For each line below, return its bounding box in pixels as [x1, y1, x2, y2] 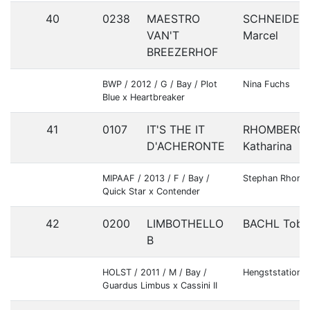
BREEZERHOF [147, 45, 218, 59]
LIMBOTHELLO [147, 217, 224, 230]
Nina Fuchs [243, 79, 290, 89]
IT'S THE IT [147, 122, 205, 136]
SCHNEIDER [243, 12, 307, 26]
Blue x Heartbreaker [102, 92, 185, 102]
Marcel [243, 28, 278, 42]
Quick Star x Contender [102, 186, 200, 197]
